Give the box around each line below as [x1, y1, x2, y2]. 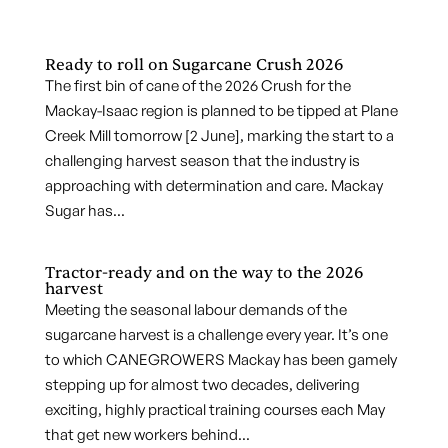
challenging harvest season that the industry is [44, 151, 360, 170]
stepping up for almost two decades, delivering [44, 375, 360, 394]
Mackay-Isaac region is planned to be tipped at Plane [44, 101, 398, 120]
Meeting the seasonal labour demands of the [44, 300, 347, 319]
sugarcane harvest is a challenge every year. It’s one [44, 325, 388, 344]
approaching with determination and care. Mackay [44, 176, 383, 195]
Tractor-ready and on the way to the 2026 [44, 263, 364, 283]
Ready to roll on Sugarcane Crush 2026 [44, 55, 344, 75]
